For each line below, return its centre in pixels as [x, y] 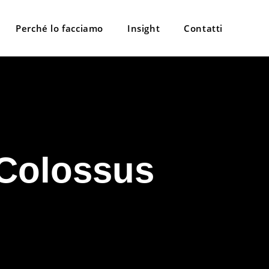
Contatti [203, 28]
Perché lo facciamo [59, 28]
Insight [144, 28]
